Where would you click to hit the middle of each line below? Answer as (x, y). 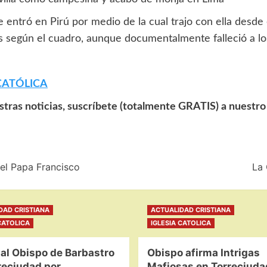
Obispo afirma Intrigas (203, 253)
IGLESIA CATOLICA (181, 223)
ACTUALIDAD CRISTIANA (190, 210)
